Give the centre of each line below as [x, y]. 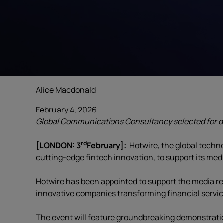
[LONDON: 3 [58, 145]
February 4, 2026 [66, 110]
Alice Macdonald [66, 90]
